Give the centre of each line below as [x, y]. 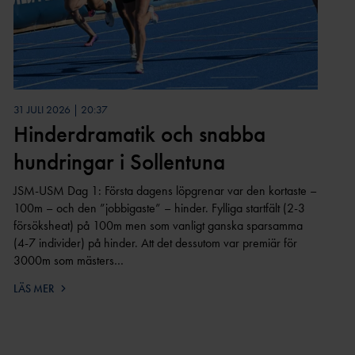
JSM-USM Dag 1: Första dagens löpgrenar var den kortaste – [165, 190]
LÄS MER [33, 288]
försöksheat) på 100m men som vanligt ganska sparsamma [158, 225]
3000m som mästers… [68, 260]
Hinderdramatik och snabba [139, 134]
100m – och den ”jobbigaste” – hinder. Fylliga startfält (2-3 [159, 208]
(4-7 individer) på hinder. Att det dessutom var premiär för [155, 242]
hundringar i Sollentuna [119, 161]
